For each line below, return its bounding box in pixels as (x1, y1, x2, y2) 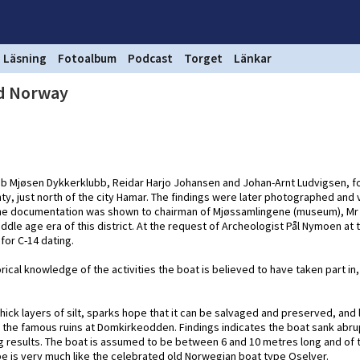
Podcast (128, 51, 173, 66)
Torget (184, 51, 223, 66)
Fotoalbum (58, 51, 117, 66)
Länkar (234, 51, 272, 66)
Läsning (3, 51, 47, 66)
